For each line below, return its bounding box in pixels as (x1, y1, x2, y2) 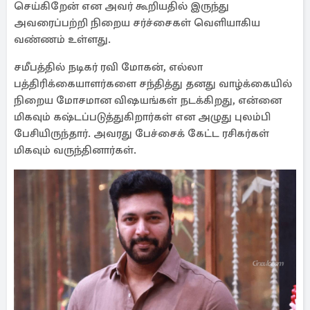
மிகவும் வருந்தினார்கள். (14, 143, 136, 157)
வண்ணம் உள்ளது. (14, 33, 111, 46)
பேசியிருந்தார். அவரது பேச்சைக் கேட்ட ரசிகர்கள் (14, 127, 269, 140)
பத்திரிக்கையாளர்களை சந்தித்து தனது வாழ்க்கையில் (14, 77, 292, 91)
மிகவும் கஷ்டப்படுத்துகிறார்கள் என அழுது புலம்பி (14, 110, 271, 124)
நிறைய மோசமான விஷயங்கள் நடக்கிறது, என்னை (14, 93, 282, 107)
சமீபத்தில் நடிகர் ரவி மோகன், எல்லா (14, 60, 203, 74)
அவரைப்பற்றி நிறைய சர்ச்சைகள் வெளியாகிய (14, 16, 260, 30)
